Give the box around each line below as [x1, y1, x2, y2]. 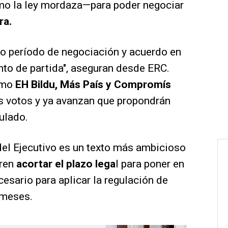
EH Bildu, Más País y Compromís [15, 78, 171, 91]
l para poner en [116, 158, 184, 170]
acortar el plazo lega [16, 158, 116, 170]
